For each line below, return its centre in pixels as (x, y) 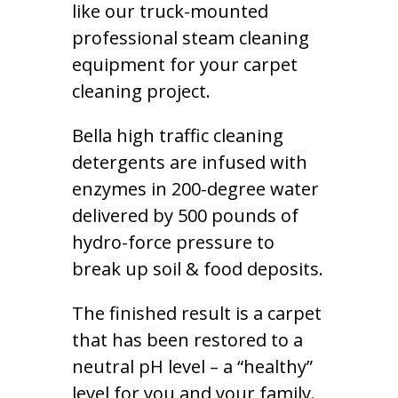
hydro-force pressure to (173, 242)
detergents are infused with (189, 162)
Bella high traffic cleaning (177, 135)
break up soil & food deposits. (197, 268)
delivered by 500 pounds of (185, 215)
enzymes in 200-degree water (195, 188)
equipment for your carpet (184, 64)
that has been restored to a (187, 339)
